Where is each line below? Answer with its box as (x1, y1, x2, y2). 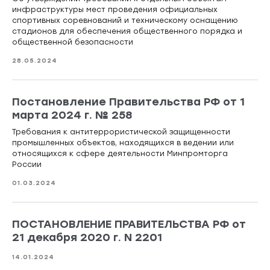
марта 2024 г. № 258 (12, 108, 132, 122)
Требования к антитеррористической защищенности (12, 128, 230, 137)
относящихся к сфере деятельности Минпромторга (12, 149, 228, 159)
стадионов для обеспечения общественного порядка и (12, 27, 242, 36)
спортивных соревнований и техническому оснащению (12, 16, 238, 25)
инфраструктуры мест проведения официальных (12, 5, 218, 14)
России (12, 160, 42, 169)
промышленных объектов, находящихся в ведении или (12, 139, 234, 148)
